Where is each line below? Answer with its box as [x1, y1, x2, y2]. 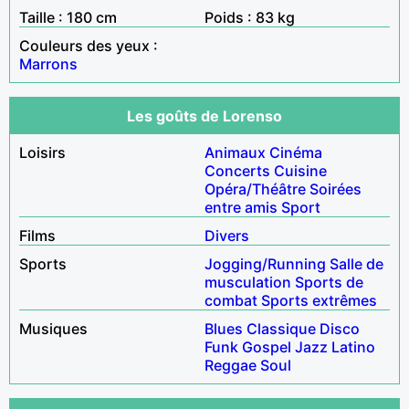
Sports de [295, 272, 363, 291]
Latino [331, 337, 375, 356]
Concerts [204, 161, 270, 180]
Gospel [242, 337, 291, 356]
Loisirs [19, 142, 66, 162]
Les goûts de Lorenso [127, 106, 282, 125]
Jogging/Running [204, 254, 326, 273]
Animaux [204, 142, 266, 162]
